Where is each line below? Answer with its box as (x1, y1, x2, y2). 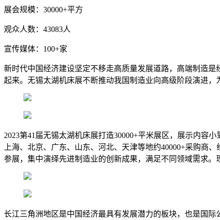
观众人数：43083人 (4, 25, 71, 33)
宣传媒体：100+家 (4, 44, 67, 53)
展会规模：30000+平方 (4, 5, 83, 14)
